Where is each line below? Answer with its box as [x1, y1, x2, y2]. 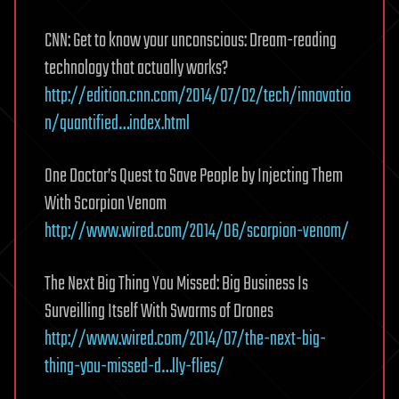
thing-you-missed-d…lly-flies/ [45, 351, 224, 382]
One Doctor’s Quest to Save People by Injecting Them [45, 160, 343, 191]
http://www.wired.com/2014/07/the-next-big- [45, 323, 326, 354]
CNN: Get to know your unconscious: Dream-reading [45, 25, 337, 56]
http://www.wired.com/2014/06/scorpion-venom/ [45, 216, 349, 247]
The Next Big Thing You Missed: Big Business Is [45, 268, 308, 299]
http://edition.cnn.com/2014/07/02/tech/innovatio [45, 80, 351, 111]
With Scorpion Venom [45, 188, 167, 219]
